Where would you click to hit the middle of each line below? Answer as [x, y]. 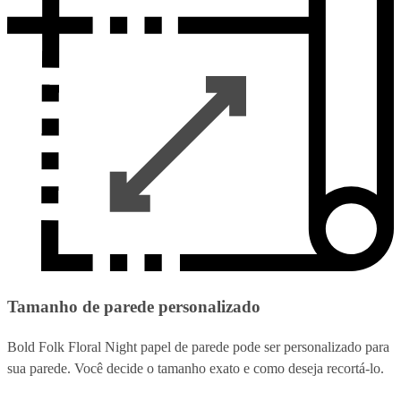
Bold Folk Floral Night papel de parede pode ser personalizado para [198, 346]
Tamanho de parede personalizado [134, 307]
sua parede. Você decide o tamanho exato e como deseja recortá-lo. [196, 368]
